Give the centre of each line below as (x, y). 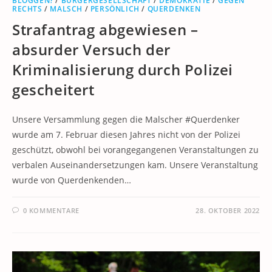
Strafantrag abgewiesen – (105, 30)
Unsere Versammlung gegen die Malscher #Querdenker (126, 120)
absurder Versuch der (92, 50)
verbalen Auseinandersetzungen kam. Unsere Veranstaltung (135, 165)
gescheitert (53, 90)
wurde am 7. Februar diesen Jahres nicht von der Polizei (126, 135)
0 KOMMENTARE (51, 211)
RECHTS (27, 9)
